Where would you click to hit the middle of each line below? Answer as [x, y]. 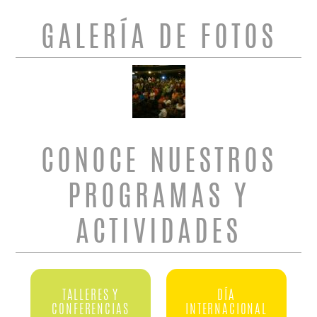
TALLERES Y [91, 296]
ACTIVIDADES [158, 234]
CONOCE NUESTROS [158, 163]
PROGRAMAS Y [158, 199]
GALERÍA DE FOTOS [158, 40]
